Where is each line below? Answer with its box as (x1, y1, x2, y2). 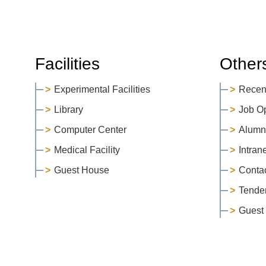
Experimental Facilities (53, 84, 150, 94)
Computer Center (53, 124, 126, 135)
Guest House (53, 164, 109, 175)
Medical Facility (53, 144, 120, 155)
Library (53, 104, 83, 115)
